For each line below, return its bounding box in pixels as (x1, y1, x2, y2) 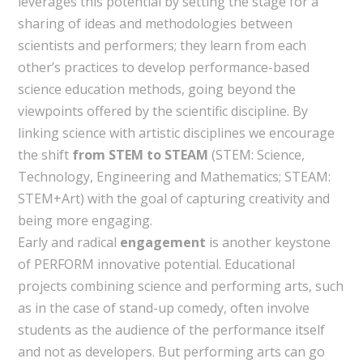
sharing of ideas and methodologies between (17, 14, 293, 32)
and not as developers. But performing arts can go (17, 342, 325, 361)
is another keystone (205, 233, 331, 251)
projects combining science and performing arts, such (17, 276, 344, 295)
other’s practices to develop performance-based (17, 58, 310, 76)
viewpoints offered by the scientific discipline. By (17, 101, 308, 120)
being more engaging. (17, 211, 152, 229)
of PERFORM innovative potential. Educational (17, 254, 295, 273)
